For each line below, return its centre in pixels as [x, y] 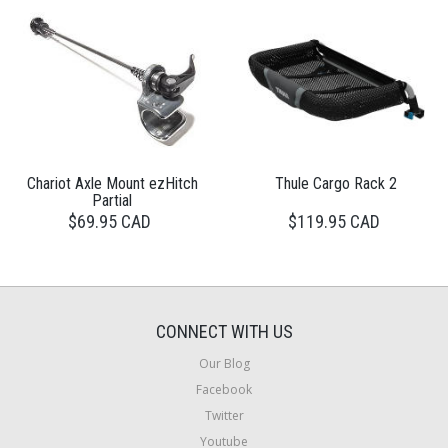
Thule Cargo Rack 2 [336, 183]
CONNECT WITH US [224, 331]
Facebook [224, 389]
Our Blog [224, 363]
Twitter [224, 415]
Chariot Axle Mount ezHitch [112, 183]
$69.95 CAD [109, 221]
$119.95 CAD [333, 221]
